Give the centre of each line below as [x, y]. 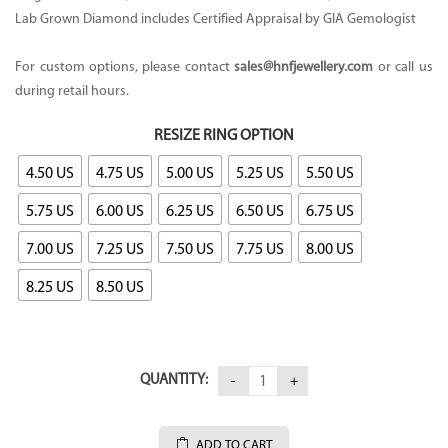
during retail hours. [72, 91]
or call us [403, 67]
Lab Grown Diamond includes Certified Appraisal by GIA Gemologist [215, 19]
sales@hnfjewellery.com [304, 67]
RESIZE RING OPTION [224, 136]
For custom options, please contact [125, 67]
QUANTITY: [174, 380]
